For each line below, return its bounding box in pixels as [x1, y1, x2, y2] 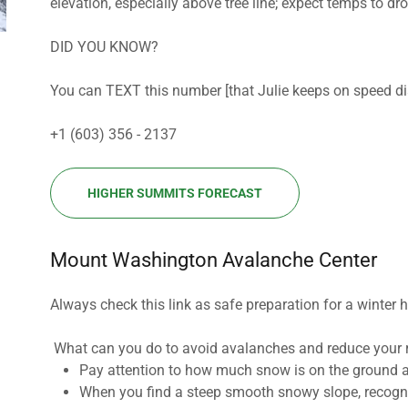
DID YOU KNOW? [49, 38, 158, 56]
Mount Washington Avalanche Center [49, 249, 377, 271]
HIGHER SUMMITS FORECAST [87, 186, 262, 200]
